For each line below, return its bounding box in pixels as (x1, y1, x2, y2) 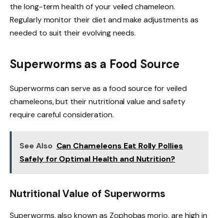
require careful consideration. (10, 109, 114, 120)
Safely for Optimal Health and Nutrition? (19, 153, 176, 164)
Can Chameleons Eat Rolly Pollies (56, 140, 183, 151)
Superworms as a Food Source (10, 56, 180, 72)
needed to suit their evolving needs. (10, 28, 136, 38)
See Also (19, 140, 53, 151)
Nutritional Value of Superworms (10, 187, 165, 200)
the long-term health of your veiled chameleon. (10, 1, 175, 12)
